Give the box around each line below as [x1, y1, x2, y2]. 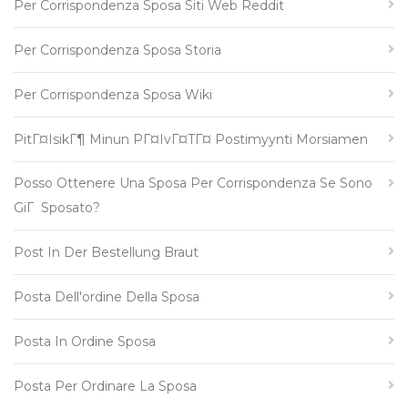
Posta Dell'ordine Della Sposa [14, 289, 199, 305]
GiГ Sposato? [14, 199, 100, 216]
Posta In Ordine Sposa [14, 333, 156, 350]
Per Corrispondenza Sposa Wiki [14, 87, 212, 103]
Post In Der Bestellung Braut [14, 244, 199, 260]
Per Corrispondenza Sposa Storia [14, 42, 221, 58]
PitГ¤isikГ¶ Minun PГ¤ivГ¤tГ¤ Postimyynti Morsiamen [14, 131, 368, 148]
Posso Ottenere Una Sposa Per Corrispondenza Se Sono [14, 175, 372, 191]
